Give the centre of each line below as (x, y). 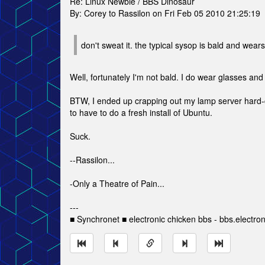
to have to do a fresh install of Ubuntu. (141, 112)
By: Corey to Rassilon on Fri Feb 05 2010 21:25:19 (165, 13)
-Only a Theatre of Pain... (117, 183)
